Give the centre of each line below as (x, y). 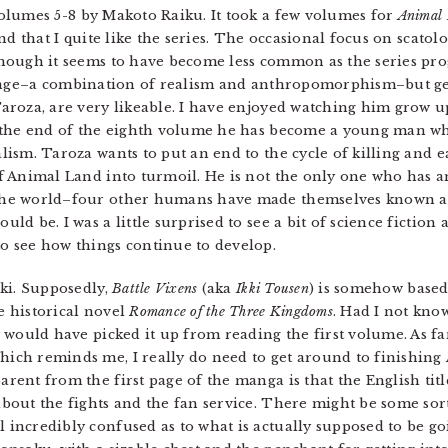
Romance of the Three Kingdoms (231, 311)
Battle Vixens (155, 288)
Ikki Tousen (272, 288)
